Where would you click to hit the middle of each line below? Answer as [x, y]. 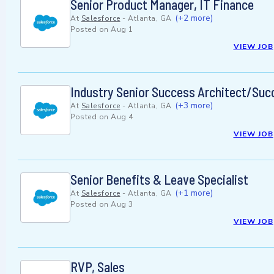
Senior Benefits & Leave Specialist [159, 180]
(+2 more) [194, 18]
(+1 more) [194, 193]
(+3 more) [194, 106]
